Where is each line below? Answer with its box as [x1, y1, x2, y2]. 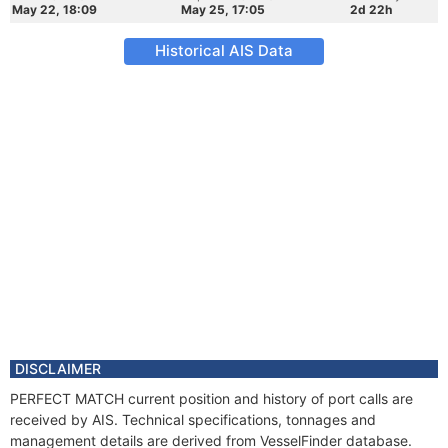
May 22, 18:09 [12, 2, 97, 17]
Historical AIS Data [155, 41, 293, 60]
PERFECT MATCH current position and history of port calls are [10, 390, 413, 407]
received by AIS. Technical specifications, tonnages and [10, 411, 376, 428]
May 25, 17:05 [181, 2, 265, 17]
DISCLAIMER [15, 360, 101, 377]
